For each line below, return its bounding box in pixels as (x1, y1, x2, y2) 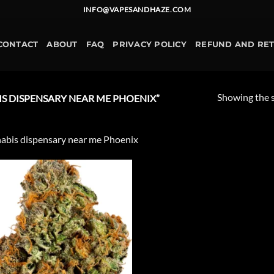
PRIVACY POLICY (113, 40, 187, 49)
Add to (100, 189, 122, 198)
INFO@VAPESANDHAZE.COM (83, 4, 191, 14)
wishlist (98, 198, 123, 206)
